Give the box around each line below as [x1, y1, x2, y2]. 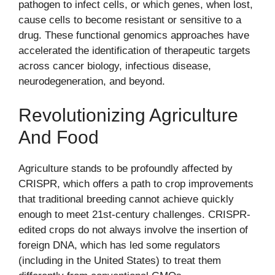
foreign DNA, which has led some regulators [18, 239, 220, 252]
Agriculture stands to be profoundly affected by [18, 163, 233, 175]
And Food [18, 127, 99, 148]
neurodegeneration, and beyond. [18, 75, 165, 87]
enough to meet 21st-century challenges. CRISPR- [18, 209, 250, 221]
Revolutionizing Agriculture [18, 105, 238, 126]
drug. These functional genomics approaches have [18, 29, 249, 41]
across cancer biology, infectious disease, [18, 60, 211, 72]
